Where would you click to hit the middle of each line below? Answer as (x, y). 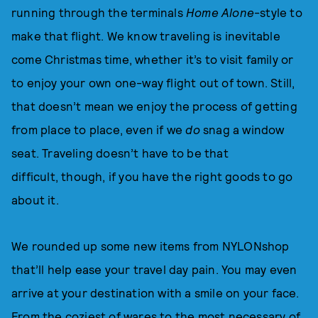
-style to (278, 12)
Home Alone (220, 12)
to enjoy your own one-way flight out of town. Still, (153, 82)
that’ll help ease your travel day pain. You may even (154, 269)
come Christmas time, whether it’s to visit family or (153, 59)
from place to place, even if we (99, 129)
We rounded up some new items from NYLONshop (150, 246)
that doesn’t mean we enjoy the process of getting (154, 106)
